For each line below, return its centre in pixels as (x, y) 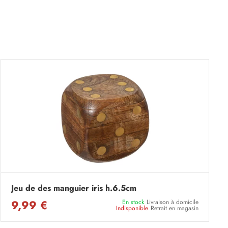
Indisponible (132, 208)
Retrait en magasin (175, 208)
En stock (133, 202)
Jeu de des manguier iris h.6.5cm (74, 188)
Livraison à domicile (173, 202)
